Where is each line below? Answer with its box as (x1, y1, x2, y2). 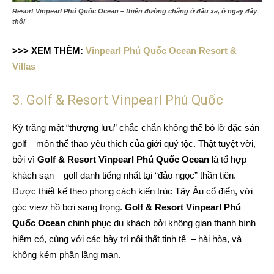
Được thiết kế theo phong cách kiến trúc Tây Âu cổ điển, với (12, 185, 253, 196)
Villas (12, 61, 35, 72)
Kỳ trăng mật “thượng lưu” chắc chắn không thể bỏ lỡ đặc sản (12, 122, 259, 133)
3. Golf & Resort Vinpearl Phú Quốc (12, 92, 223, 108)
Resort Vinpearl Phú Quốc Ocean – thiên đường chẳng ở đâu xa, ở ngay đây (12, 7, 257, 15)
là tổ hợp (212, 154, 246, 165)
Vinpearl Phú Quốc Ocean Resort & (86, 45, 237, 56)
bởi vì (12, 154, 37, 165)
